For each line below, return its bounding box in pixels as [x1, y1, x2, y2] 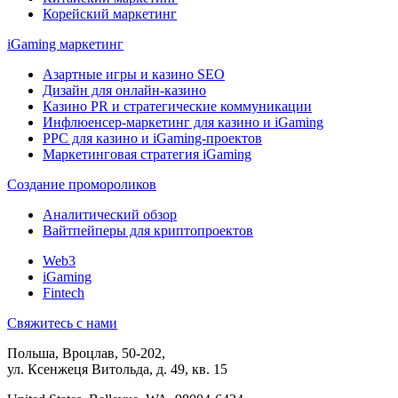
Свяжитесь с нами [7, 315, 117, 331]
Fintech [43, 285, 84, 301]
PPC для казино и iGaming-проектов [43, 131, 262, 147]
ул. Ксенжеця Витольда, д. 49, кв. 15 [7, 362, 227, 378]
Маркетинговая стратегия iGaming [43, 147, 251, 163]
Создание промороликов [7, 177, 156, 193]
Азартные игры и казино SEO [43, 67, 225, 83]
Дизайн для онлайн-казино [43, 83, 206, 99]
